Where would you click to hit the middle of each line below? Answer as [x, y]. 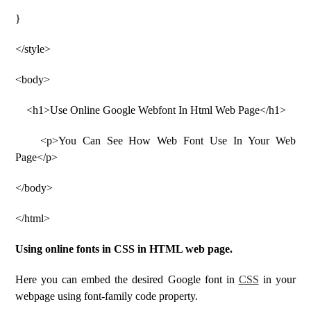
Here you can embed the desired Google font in [127, 279]
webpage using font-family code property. [107, 296]
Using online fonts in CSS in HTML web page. [124, 249]
